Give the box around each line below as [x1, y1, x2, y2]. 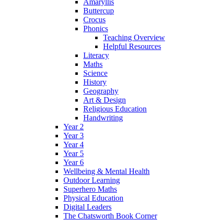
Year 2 [63, 122, 84, 131]
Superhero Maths [63, 185, 117, 194]
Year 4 [63, 140, 84, 149]
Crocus [83, 15, 106, 24]
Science [83, 69, 108, 78]
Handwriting [83, 113, 123, 122]
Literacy [83, 51, 109, 60]
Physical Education [63, 194, 123, 203]
